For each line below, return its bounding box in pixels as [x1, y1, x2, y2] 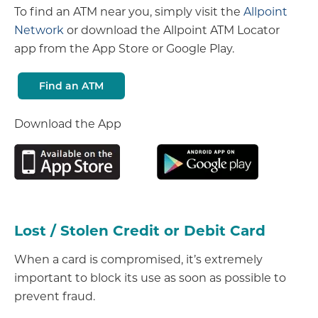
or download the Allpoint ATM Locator [64, 22, 280, 38]
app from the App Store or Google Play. [14, 40, 234, 56]
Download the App [14, 116, 124, 131]
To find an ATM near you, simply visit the [14, 4, 243, 19]
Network [14, 22, 64, 38]
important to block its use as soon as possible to [14, 270, 286, 285]
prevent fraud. [14, 288, 95, 304]
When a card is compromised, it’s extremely [14, 251, 263, 267]
